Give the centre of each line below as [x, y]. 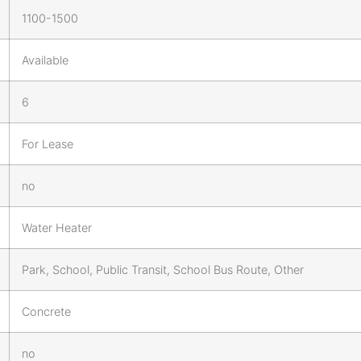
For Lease [48, 143]
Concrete [46, 311]
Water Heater [57, 227]
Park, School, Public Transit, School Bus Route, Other [163, 269]
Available [45, 60]
